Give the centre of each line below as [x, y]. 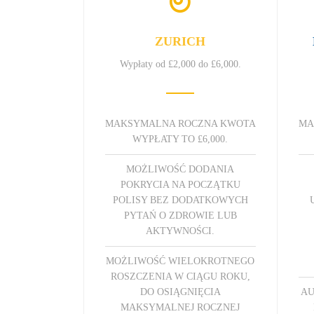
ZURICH [180, 41]
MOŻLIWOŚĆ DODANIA [180, 169]
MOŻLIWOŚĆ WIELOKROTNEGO [180, 261]
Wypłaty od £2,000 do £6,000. [180, 64]
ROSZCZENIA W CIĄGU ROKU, [180, 276]
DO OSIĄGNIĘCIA [180, 292]
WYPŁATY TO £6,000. [180, 139]
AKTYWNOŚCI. [180, 231]
